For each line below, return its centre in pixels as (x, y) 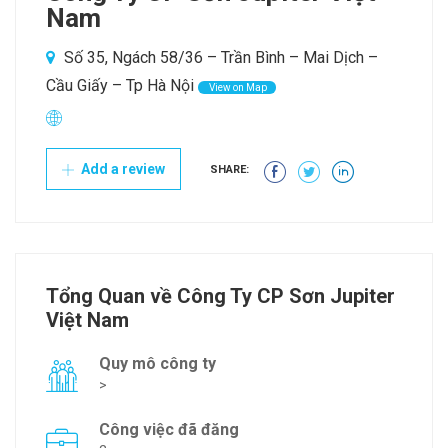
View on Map (237, 88)
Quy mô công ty (157, 364)
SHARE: (229, 170)
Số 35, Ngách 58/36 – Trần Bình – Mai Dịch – (219, 58)
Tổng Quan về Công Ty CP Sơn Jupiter (220, 296)
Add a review (121, 169)
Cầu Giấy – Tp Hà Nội (120, 86)
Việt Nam (87, 320)
